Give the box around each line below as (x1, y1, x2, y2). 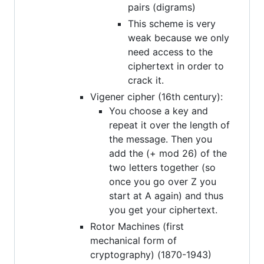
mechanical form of (90, 234, 177, 246)
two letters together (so (109, 161, 216, 173)
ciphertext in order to (128, 60, 224, 72)
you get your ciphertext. (109, 203, 217, 216)
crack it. (128, 74, 164, 86)
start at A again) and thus (109, 189, 223, 202)
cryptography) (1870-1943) (90, 248, 212, 260)
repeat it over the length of (109, 118, 230, 131)
